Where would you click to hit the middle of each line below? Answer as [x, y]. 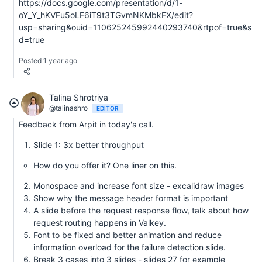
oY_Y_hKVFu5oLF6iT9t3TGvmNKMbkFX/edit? [106, 15]
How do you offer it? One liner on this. [105, 166]
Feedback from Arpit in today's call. [86, 125]
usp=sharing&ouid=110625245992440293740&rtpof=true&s [135, 27]
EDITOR [108, 108]
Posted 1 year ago [48, 61]
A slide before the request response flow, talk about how [141, 211]
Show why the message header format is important [131, 198]
